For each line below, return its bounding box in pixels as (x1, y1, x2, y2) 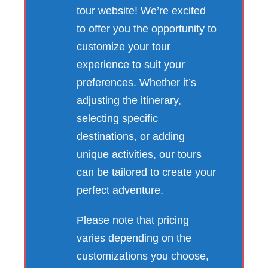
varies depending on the (77, 232, 191, 244)
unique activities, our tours (77, 148, 202, 160)
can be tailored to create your (77, 166, 216, 178)
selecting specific (77, 112, 158, 124)
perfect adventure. (77, 184, 163, 196)
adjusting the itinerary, (77, 94, 181, 106)
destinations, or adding (77, 130, 185, 142)
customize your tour (77, 40, 170, 53)
